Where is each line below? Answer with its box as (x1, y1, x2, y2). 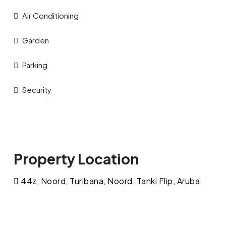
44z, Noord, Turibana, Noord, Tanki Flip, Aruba (21, 176, 200, 187)
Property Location (13, 150, 139, 168)
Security (22, 84, 51, 94)
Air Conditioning (22, 10, 79, 20)
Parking (22, 60, 47, 70)
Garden (22, 35, 49, 45)
